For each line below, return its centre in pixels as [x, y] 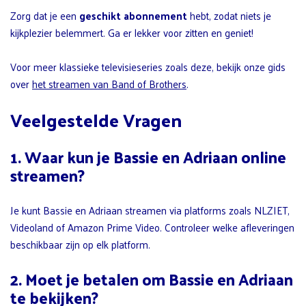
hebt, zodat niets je [229, 15]
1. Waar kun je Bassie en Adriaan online [148, 156]
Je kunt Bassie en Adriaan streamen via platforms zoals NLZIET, [150, 210]
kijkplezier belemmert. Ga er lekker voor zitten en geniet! [132, 32]
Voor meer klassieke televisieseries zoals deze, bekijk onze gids [148, 66]
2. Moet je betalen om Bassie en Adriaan [152, 279]
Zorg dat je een [45, 15]
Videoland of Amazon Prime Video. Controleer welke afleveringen [152, 227]
